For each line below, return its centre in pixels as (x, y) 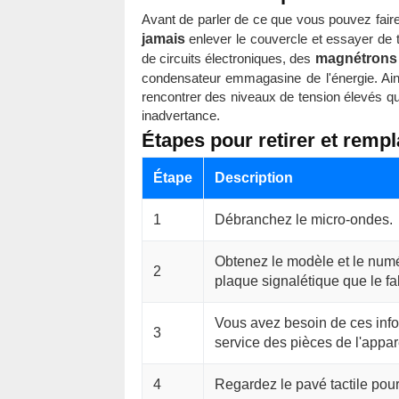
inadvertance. (180, 115)
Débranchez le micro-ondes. (303, 220)
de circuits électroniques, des (228, 58)
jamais (163, 39)
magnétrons (356, 58)
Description (253, 178)
